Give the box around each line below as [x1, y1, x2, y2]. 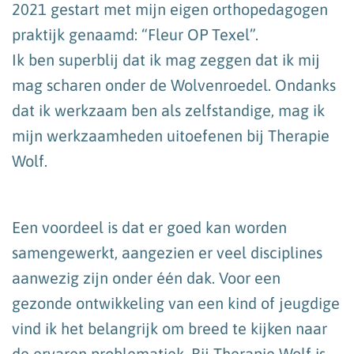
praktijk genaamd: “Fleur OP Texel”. [12, 24, 258, 43]
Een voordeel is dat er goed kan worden [12, 217, 287, 236]
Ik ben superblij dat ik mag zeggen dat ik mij [12, 50, 320, 69]
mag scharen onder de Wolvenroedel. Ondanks [12, 75, 336, 94]
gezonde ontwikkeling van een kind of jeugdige [12, 293, 340, 312]
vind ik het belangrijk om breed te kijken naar [12, 318, 327, 337]
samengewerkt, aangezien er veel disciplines [12, 243, 322, 262]
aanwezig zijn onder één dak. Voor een [12, 268, 281, 287]
